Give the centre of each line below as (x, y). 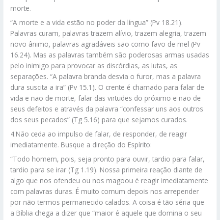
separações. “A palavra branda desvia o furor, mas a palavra (106, 76)
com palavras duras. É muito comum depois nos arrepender (105, 191)
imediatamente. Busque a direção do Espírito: (81, 144)
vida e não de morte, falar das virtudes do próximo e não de (106, 98)
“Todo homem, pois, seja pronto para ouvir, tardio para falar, (108, 159)
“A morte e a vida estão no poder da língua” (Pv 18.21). (97, 22)
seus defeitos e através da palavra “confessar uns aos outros (107, 109)
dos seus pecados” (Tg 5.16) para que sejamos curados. (99, 119)
